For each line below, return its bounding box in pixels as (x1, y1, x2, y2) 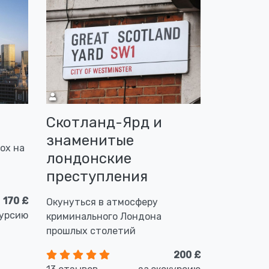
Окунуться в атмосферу (46, 196, 158, 208)
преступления (46, 168, 148, 185)
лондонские (46, 150, 131, 167)
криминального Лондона (46, 211, 162, 222)
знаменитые (46, 132, 134, 149)
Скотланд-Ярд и (46, 114, 162, 131)
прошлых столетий (46, 225, 136, 237)
